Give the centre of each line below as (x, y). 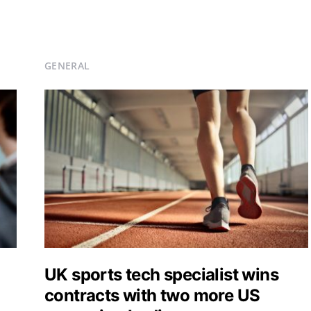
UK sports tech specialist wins (161, 275)
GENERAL (67, 66)
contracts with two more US (152, 295)
